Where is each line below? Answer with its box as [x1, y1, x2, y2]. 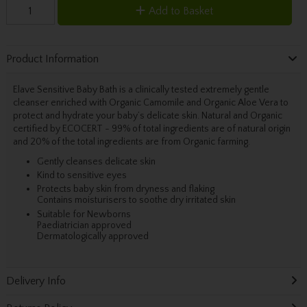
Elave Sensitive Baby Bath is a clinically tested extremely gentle [12, 84, 269, 95]
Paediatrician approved [36, 219, 132, 231]
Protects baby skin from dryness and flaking [36, 184, 214, 195]
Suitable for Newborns [36, 208, 131, 220]
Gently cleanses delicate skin [36, 156, 156, 167]
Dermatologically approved [36, 230, 149, 242]
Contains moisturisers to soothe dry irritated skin [36, 195, 236, 206]
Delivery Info [5, 274, 66, 287]
